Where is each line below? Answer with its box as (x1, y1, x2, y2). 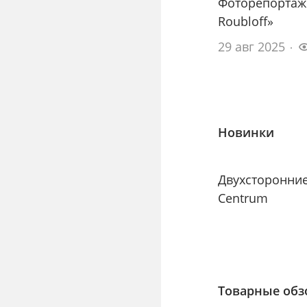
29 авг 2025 (218, 38, 286, 56)
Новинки (218, 124, 275, 141)
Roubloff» (218, 13, 274, 30)
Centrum (218, 190, 269, 207)
